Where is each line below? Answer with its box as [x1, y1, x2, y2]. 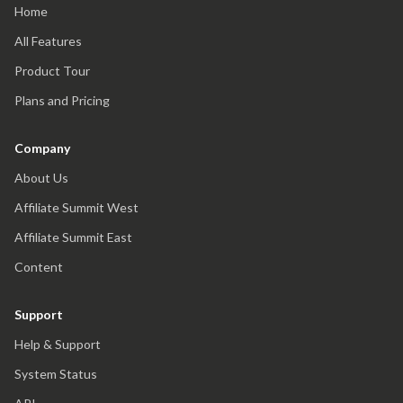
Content [14, 259, 63, 274]
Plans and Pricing [14, 93, 110, 108]
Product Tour [14, 63, 90, 78]
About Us [14, 170, 68, 185]
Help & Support [14, 336, 101, 352]
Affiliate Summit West [14, 200, 139, 215]
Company [14, 140, 70, 156]
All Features [14, 33, 82, 49]
